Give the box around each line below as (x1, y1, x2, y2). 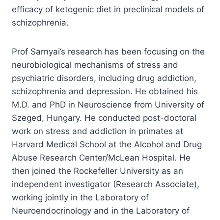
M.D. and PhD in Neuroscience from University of (12, 100, 204, 110)
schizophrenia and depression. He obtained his (12, 86, 198, 96)
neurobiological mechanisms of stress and (12, 60, 178, 70)
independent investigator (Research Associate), (12, 179, 199, 189)
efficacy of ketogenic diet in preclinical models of (12, 4, 204, 14)
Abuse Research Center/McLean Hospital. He (12, 153, 191, 163)
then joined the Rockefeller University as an (12, 166, 183, 176)
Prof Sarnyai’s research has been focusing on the (12, 47, 205, 56)
